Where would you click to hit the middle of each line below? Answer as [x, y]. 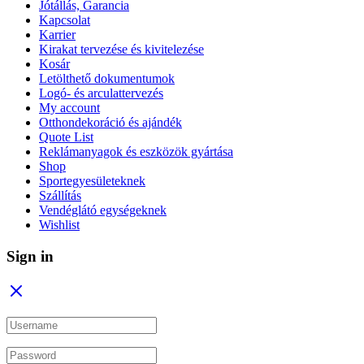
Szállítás [60, 196]
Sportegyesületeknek [92, 181]
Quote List [66, 137]
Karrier [57, 35]
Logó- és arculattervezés [101, 93]
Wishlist [59, 225]
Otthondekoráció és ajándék [110, 123]
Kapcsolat [65, 20]
